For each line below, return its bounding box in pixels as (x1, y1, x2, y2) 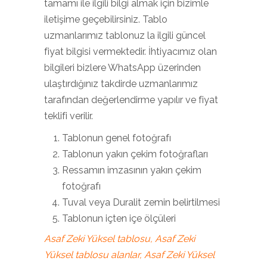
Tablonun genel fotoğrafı (62, 132, 171, 144)
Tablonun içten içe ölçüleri (62, 213, 176, 224)
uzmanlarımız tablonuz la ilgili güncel (44, 30, 206, 41)
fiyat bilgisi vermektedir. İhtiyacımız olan (44, 46, 217, 57)
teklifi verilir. (44, 110, 93, 122)
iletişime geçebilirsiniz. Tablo (44, 14, 167, 25)
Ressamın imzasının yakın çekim (62, 164, 201, 176)
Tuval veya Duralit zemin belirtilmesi (62, 197, 220, 208)
